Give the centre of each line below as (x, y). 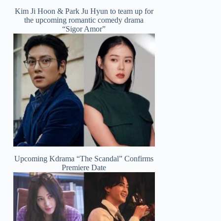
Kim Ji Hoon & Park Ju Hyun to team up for (84, 11)
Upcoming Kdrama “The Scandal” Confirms (84, 159)
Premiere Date (84, 168)
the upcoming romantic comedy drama (84, 20)
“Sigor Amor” (84, 29)
